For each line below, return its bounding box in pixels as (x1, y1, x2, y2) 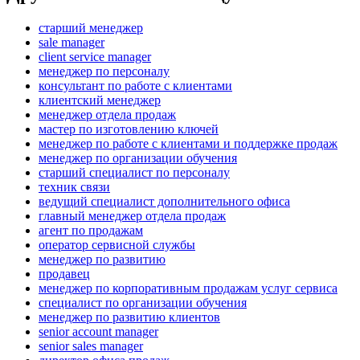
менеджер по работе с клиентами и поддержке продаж (39, 137, 337, 151)
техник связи (39, 180, 110, 194)
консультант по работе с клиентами (39, 79, 232, 93)
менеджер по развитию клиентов (39, 310, 220, 325)
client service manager (39, 50, 151, 64)
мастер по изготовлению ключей (39, 122, 219, 137)
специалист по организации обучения (39, 296, 247, 310)
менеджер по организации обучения (39, 151, 237, 166)
